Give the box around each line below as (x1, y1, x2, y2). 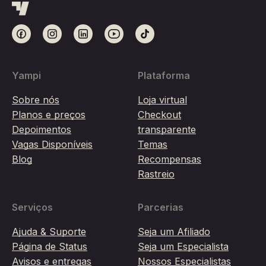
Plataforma (138, 69, 190, 82)
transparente (138, 123, 196, 136)
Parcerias (138, 201, 183, 214)
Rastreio (138, 168, 175, 180)
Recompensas (138, 153, 201, 166)
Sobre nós (12, 94, 59, 106)
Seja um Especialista (138, 240, 229, 253)
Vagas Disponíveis (12, 138, 93, 151)
